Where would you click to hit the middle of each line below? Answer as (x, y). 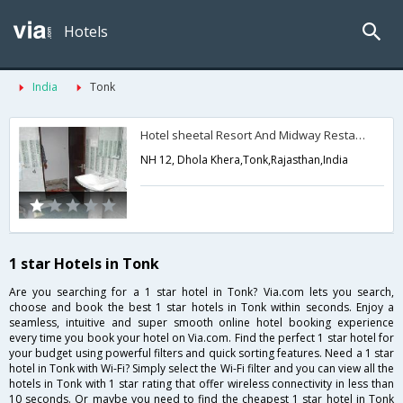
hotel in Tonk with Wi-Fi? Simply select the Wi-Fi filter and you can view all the (201, 368)
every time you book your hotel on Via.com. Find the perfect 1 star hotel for (201, 337)
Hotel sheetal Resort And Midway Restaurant (361, 135)
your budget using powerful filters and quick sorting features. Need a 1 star (201, 353)
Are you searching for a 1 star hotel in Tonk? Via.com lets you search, (201, 291)
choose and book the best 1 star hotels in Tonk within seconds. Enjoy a (201, 307)
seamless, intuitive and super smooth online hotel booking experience (201, 322)
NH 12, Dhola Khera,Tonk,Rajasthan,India (245, 160)
